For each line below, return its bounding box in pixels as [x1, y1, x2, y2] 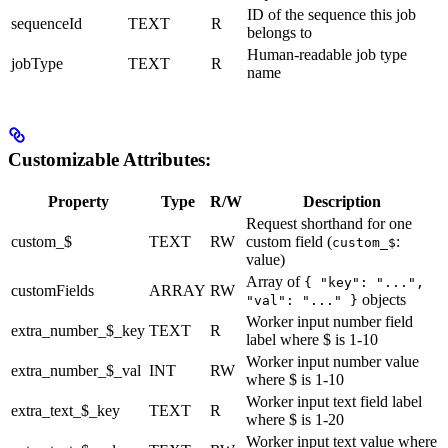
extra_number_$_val [11, 361, 141, 379]
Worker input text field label [246, 392, 422, 410]
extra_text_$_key [11, 401, 120, 419]
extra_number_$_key [11, 321, 145, 339]
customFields [11, 281, 94, 299]
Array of [246, 272, 304, 290]
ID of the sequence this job [247, 6, 416, 24]
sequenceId [11, 15, 82, 33]
